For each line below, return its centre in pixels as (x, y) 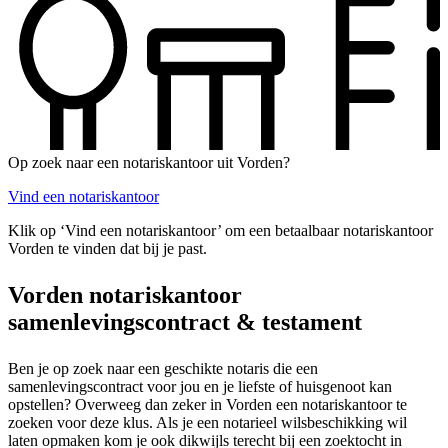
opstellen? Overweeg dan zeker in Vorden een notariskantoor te (207, 404)
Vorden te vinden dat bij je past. (107, 248)
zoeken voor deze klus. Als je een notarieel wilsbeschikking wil (207, 422)
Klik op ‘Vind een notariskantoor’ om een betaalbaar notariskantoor (220, 230)
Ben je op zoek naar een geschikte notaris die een (163, 368)
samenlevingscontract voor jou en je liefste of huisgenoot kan (200, 386)
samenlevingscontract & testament (185, 321)
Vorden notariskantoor (125, 294)
